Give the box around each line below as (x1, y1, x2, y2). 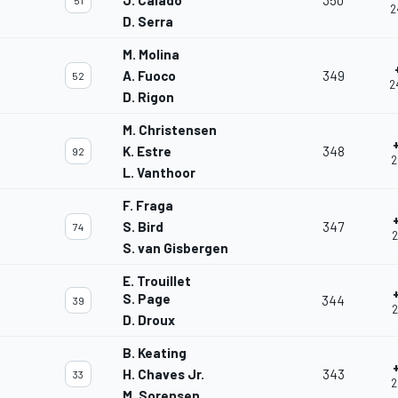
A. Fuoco (123, 68, 176, 84)
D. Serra (123, 13, 173, 30)
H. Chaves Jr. (123, 366, 204, 383)
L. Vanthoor (123, 164, 195, 181)
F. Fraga (123, 197, 173, 214)
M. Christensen (123, 122, 217, 139)
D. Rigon (123, 89, 174, 106)
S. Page (123, 291, 171, 307)
